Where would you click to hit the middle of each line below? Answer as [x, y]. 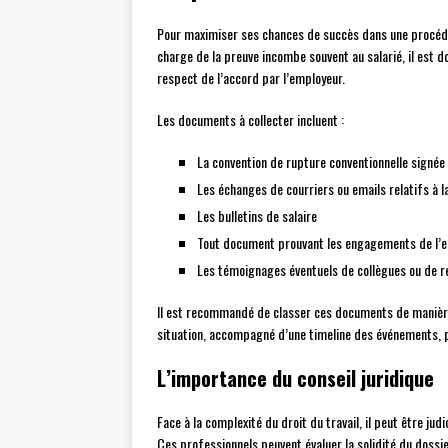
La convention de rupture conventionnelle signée [321, 162]
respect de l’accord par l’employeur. [251, 78]
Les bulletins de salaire [257, 216]
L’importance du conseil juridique [295, 378]
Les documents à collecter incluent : [250, 120]
